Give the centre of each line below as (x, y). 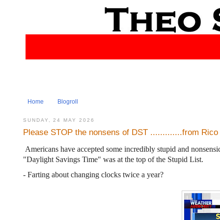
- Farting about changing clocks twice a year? (93, 174)
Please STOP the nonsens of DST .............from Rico (121, 132)
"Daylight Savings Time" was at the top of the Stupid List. (113, 160)
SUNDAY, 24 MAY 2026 (59, 120)
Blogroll (68, 102)
